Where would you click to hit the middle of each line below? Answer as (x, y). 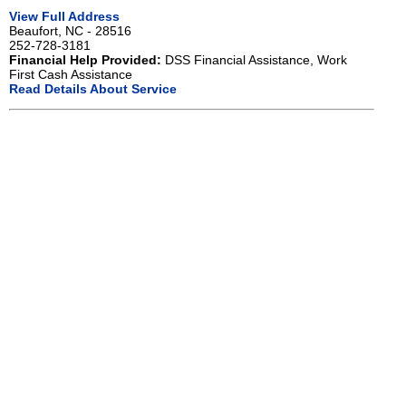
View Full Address (64, 16)
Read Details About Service (93, 88)
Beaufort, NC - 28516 (70, 30)
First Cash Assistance (71, 74)
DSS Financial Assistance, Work (254, 59)
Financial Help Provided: (85, 59)
